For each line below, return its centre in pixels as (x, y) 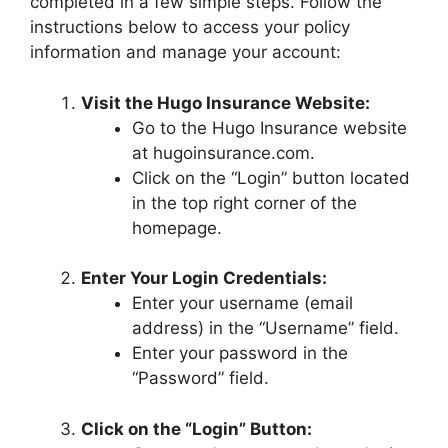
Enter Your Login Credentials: (204, 278)
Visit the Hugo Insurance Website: (225, 102)
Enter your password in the (240, 353)
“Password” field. (200, 378)
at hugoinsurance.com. (223, 152)
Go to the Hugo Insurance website (269, 127)
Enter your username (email (242, 303)
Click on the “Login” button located (271, 177)
